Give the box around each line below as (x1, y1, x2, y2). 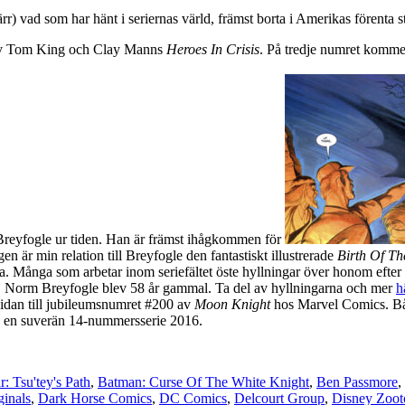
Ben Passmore (316, 373, 398, 390)
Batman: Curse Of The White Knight (98, 373, 309, 390)
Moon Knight (194, 296, 270, 312)
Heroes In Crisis (166, 41, 259, 57)
